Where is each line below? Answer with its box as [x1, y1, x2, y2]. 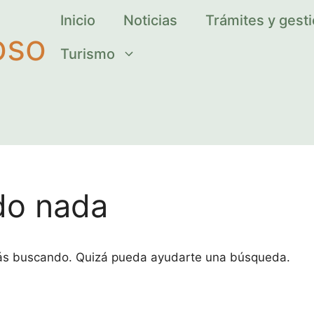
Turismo [60, 46, 115, 63]
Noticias [123, 12, 177, 29]
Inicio [60, 12, 95, 29]
